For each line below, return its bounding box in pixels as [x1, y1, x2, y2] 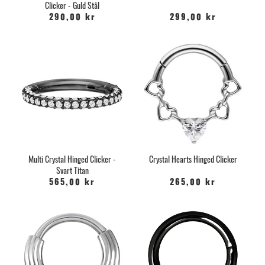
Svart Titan [56, 163, 89, 176]
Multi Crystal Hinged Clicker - [28, 152, 116, 165]
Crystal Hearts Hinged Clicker [148, 152, 237, 165]
